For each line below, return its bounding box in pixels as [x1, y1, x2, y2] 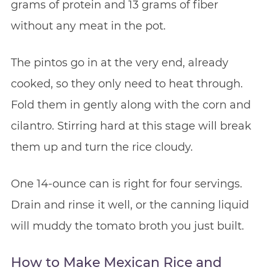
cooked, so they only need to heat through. [10, 77, 243, 90]
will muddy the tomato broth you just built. [10, 219, 244, 233]
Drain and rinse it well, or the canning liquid [10, 198, 249, 212]
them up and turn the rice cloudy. [10, 140, 193, 154]
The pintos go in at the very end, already [10, 55, 228, 69]
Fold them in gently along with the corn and [10, 98, 251, 111]
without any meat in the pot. [10, 19, 166, 33]
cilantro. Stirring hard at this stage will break [10, 119, 251, 133]
